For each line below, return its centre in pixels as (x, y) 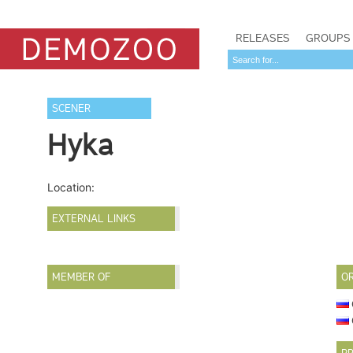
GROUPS (328, 38)
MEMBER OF (82, 277)
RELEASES (263, 38)
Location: (71, 187)
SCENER (72, 108)
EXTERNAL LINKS (94, 219)
